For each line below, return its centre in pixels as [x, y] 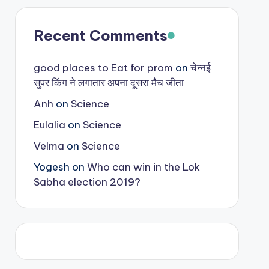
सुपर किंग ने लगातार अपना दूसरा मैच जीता [108, 83]
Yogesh [51, 167]
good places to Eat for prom [103, 68]
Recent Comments [100, 35]
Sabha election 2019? [87, 182]
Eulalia [49, 125]
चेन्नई [200, 68]
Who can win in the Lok [143, 167]
